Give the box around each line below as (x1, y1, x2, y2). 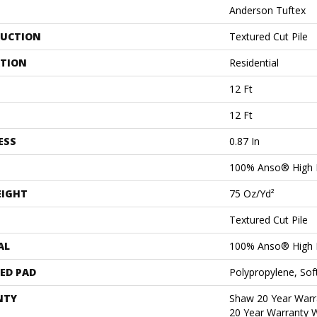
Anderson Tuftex (229, 3, 306, 17)
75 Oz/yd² (229, 186, 275, 200)
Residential (229, 55, 279, 69)
